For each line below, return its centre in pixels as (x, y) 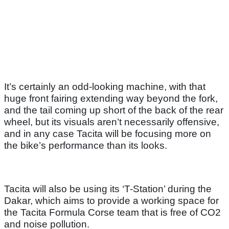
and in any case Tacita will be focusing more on (108, 134)
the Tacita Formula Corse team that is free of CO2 (112, 213)
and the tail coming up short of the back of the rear (114, 110)
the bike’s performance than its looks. (86, 146)
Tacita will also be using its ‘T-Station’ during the (108, 189)
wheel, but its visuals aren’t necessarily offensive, (112, 122)
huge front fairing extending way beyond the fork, (111, 99)
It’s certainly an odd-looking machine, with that (105, 87)
